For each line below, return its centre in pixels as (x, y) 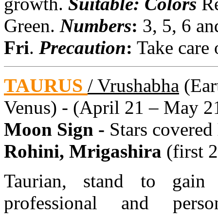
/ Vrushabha (133, 85)
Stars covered (161, 129)
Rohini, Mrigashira (85, 151)
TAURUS (46, 85)
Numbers (96, 25)
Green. (32, 25)
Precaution (82, 47)
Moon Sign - (57, 129)
